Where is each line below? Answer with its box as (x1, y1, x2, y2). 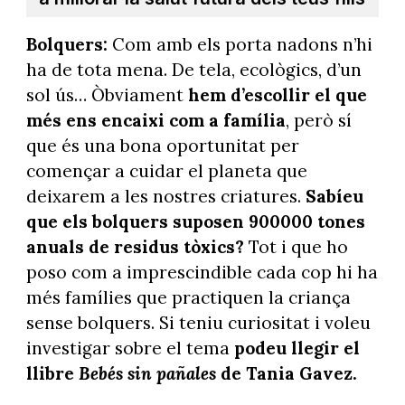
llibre (25, 362, 79, 384)
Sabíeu (305, 184, 363, 207)
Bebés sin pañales (78, 362, 216, 384)
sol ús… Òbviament (25, 83, 188, 106)
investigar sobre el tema (25, 336, 234, 359)
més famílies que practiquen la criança (25, 286, 351, 308)
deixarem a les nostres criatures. (25, 184, 306, 207)
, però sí (285, 108, 352, 131)
